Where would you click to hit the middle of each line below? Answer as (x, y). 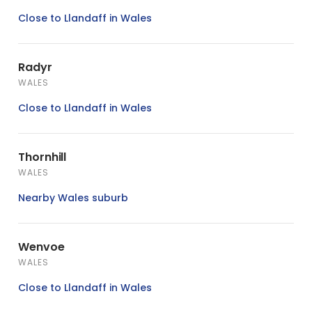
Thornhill (42, 157)
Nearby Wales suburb (73, 197)
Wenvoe (41, 247)
